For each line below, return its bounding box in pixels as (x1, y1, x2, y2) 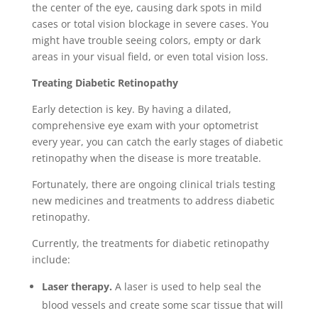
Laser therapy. (41, 280, 112, 294)
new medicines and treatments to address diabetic (31, 194, 275, 208)
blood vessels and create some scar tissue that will (41, 298, 283, 312)
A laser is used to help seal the (111, 280, 261, 294)
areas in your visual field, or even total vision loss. (31, 50, 268, 64)
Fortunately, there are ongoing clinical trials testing (31, 177, 275, 192)
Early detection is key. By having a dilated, (31, 102, 231, 116)
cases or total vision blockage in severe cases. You (31, 17, 269, 31)
